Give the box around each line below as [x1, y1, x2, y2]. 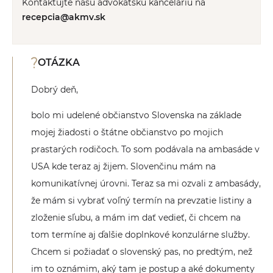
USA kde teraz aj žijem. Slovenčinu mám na [31, 160, 216, 172]
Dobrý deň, [31, 83, 78, 95]
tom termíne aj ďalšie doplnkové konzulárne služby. [31, 229, 250, 240]
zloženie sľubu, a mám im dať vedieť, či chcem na [31, 211, 241, 223]
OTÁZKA [38, 57, 80, 69]
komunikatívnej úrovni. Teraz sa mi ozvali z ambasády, [31, 177, 261, 189]
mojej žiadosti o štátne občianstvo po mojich [31, 126, 223, 138]
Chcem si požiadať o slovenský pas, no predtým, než [31, 246, 252, 257]
